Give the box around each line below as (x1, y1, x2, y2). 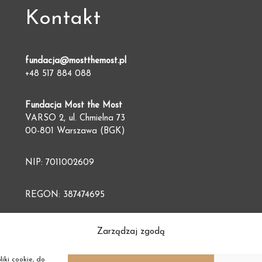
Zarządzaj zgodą (97, 227, 165, 237)
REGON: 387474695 (25, 190, 105, 199)
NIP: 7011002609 (25, 158, 95, 168)
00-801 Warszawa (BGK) (25, 127, 126, 136)
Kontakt (25, 8, 101, 29)
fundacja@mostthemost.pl (25, 56, 127, 65)
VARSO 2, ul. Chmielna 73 (25, 114, 126, 123)
